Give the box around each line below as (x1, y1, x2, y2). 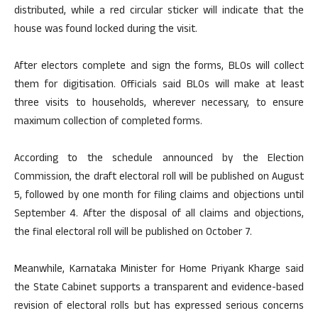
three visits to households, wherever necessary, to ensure (14, 95, 304, 114)
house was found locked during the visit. (14, 21, 197, 40)
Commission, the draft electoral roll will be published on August (14, 169, 304, 187)
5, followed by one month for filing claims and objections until (14, 187, 304, 206)
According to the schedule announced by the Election (14, 150, 304, 169)
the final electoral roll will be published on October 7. (14, 224, 252, 243)
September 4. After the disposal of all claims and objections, (14, 206, 304, 224)
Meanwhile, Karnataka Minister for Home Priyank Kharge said (14, 261, 304, 280)
